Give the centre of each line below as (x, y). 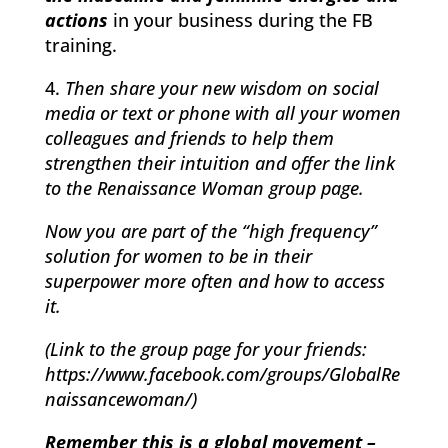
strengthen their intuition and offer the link (219, 163)
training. (80, 45)
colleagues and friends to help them (189, 138)
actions (76, 20)
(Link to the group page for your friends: (205, 349)
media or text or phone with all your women (222, 113)
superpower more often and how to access (214, 281)
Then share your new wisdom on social (221, 88)
